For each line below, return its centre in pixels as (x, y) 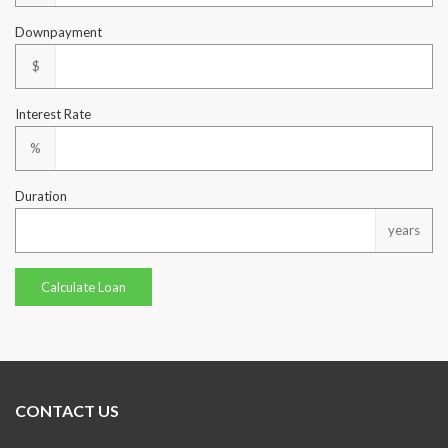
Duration (41, 196)
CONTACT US (67, 410)
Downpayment (58, 32)
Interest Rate (53, 114)
